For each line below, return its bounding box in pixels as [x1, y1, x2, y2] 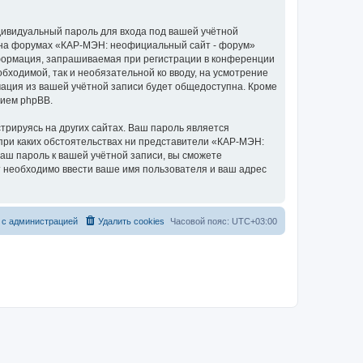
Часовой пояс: [170, 216, 232, 226]
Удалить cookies [98, 216, 164, 226]
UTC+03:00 [232, 216, 277, 226]
